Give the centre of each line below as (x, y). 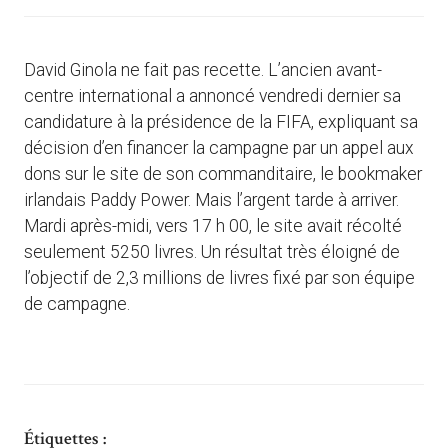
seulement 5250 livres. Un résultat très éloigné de (212, 252)
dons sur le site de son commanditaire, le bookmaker (223, 174)
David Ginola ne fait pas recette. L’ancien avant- (203, 70)
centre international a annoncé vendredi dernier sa (212, 96)
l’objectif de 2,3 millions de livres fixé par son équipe (219, 278)
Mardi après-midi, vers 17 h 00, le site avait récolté (213, 226)
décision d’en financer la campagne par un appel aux (219, 148)
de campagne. (77, 304)
